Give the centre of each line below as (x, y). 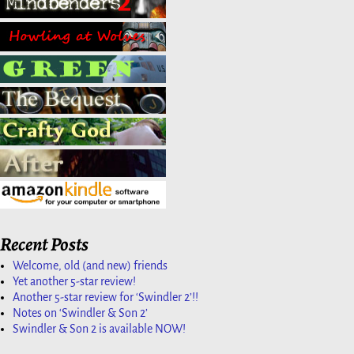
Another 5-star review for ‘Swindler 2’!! (105, 297)
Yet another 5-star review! (74, 281)
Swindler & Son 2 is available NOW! (99, 328)
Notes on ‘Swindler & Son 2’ (80, 313)
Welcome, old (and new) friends (90, 265)
